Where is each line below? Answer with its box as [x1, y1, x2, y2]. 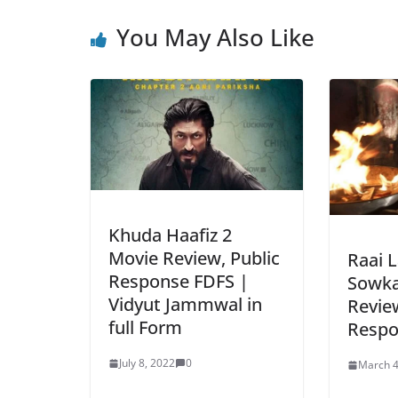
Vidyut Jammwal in [108, 292, 262, 317]
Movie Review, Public [108, 246, 280, 271]
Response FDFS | [108, 269, 249, 294]
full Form [108, 315, 182, 340]
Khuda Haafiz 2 [108, 223, 232, 248]
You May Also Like [116, 20, 314, 53]
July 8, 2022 [119, 355, 175, 371]
